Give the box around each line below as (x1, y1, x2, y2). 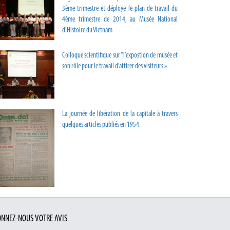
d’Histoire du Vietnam (62, 26, 112, 34)
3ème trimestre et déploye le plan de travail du (62, 5, 178, 13)
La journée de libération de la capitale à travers (62, 110, 178, 119)
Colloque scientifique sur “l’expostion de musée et (62, 52, 178, 60)
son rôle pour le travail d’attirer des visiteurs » (62, 63, 167, 71)
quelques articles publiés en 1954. (62, 121, 141, 129)
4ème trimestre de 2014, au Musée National (62, 15, 178, 24)
